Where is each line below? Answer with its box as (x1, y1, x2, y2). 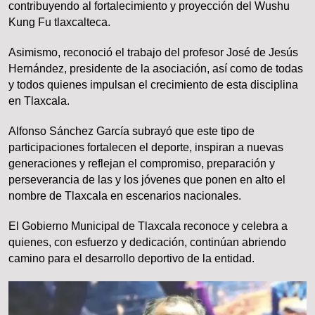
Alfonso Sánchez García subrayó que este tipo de (8, 125, 255, 138)
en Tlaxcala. (8, 95, 70, 108)
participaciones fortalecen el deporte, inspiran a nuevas (8, 141, 283, 154)
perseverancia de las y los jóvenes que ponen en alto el (8, 174, 285, 186)
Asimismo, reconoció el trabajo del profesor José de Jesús (8, 46, 298, 59)
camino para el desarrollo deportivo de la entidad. (8, 252, 255, 265)
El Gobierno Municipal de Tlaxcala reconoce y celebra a (8, 220, 288, 233)
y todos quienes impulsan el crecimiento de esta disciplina (8, 79, 298, 91)
